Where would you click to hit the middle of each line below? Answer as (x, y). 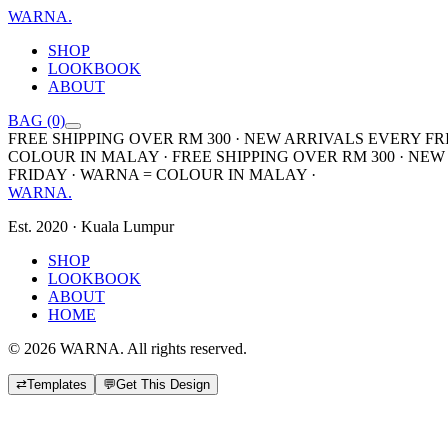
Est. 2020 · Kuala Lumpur (91, 226)
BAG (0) (36, 120)
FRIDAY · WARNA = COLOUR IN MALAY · (162, 174)
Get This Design (163, 384)
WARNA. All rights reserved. (151, 348)
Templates (57, 384)
